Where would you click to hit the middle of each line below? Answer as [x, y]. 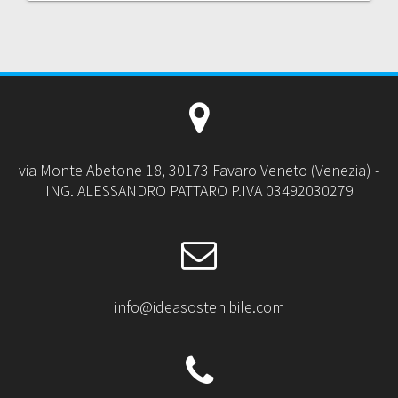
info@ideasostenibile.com [199, 306]
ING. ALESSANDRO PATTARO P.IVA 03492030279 [199, 190]
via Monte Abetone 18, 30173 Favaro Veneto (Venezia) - [199, 170]
